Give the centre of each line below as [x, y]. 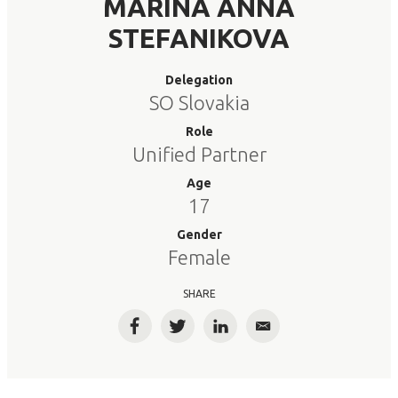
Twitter [203, 334]
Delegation [199, 80]
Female [199, 257]
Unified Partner [199, 154]
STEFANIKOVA [199, 38]
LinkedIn [249, 334]
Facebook [168, 334]
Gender [199, 235]
